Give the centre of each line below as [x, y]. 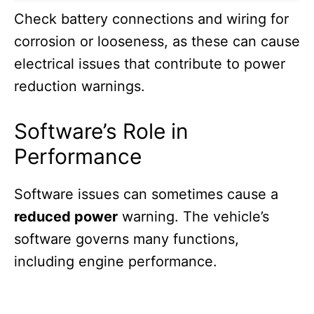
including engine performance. [116, 262]
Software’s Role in [101, 131]
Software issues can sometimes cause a [146, 194]
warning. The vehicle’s [193, 217]
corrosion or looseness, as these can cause [157, 42]
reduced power [66, 217]
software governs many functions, [127, 239]
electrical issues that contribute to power [150, 64]
